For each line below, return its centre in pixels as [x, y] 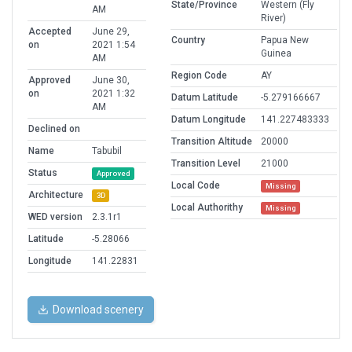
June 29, [111, 32]
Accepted [50, 32]
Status [43, 173]
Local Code [196, 186]
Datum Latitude [205, 98]
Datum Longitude [209, 120]
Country [188, 40]
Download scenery [98, 310]
